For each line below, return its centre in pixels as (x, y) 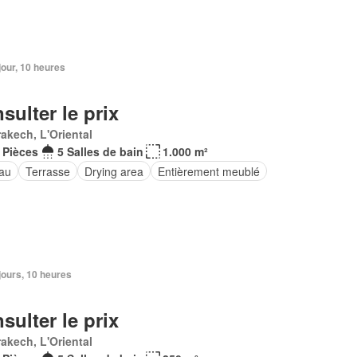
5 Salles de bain (100, 151)
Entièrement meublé (208, 171)
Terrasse (47, 171)
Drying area (114, 171)
